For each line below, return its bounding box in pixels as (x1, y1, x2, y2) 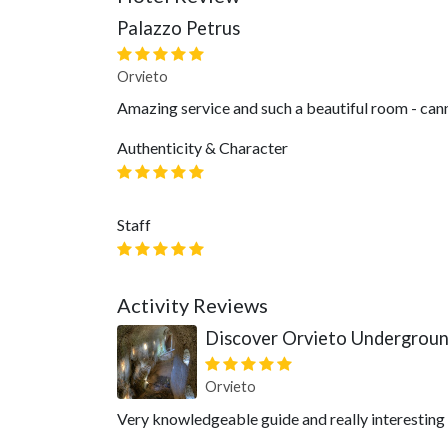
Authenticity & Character (117, 138, 288, 157)
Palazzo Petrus (117, 17, 240, 39)
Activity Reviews (117, 293, 268, 317)
